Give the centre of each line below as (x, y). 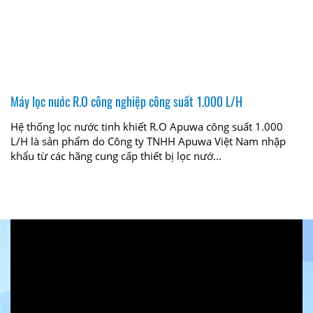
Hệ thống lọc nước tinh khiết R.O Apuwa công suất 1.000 (147, 126)
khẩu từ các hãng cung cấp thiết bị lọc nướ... (116, 155)
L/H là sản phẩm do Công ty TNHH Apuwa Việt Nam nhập (148, 141)
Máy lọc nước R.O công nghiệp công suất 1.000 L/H (126, 101)
